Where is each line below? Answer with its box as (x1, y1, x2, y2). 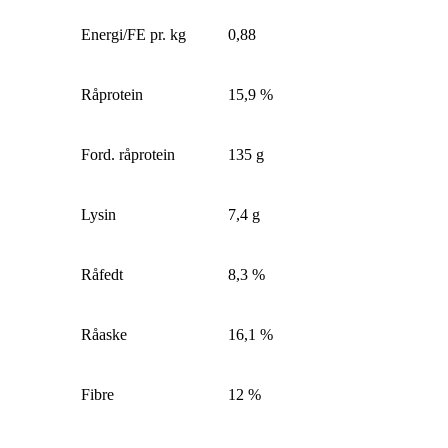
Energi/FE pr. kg (81, 25, 187, 43)
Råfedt (81, 265, 124, 283)
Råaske (81, 325, 128, 343)
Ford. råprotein (81, 145, 176, 163)
